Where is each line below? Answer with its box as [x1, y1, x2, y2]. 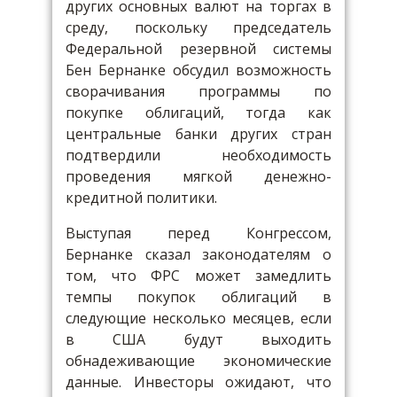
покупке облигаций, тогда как [66, 103, 331, 122]
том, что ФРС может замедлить [66, 266, 331, 285]
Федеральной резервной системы [66, 39, 331, 58]
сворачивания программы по [66, 82, 331, 101]
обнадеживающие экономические [66, 351, 331, 370]
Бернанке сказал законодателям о [66, 245, 331, 264]
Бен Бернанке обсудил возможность [66, 60, 331, 80]
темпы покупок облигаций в [66, 287, 331, 307]
